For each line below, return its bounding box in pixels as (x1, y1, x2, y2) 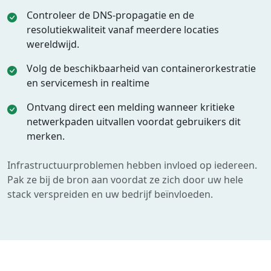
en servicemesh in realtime (27, 76, 149, 90)
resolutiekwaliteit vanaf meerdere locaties (27, 23, 219, 36)
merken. (27, 129, 65, 143)
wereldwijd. (27, 38, 79, 51)
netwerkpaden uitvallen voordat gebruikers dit (27, 115, 241, 128)
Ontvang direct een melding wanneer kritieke (27, 100, 235, 114)
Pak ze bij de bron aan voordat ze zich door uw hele (7, 173, 243, 186)
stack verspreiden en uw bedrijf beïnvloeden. (7, 188, 213, 201)
